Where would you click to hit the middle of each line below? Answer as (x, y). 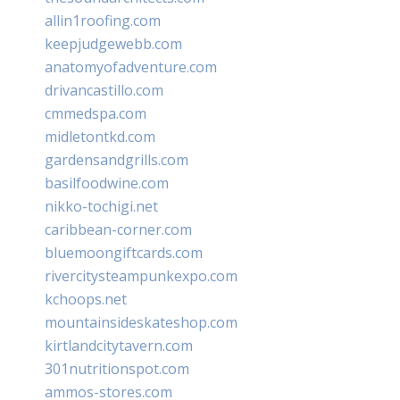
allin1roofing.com (103, 20)
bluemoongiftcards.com (124, 252)
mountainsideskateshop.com (141, 322)
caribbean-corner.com (118, 229)
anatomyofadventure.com (131, 67)
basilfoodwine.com (107, 183)
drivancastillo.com (104, 90)
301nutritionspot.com (117, 368)
